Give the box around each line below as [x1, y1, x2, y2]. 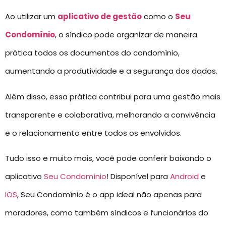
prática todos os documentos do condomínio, [5, 47, 180, 59]
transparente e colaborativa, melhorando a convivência [5, 109, 215, 120]
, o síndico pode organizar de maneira [55, 29, 197, 40]
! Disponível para [106, 171, 170, 182]
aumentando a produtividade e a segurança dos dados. [5, 66, 217, 77]
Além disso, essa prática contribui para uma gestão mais [5, 91, 220, 102]
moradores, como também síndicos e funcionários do [5, 207, 208, 218]
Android [170, 171, 199, 182]
